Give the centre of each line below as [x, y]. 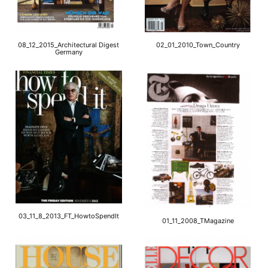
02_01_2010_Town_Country [198, 45]
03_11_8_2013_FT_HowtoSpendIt [68, 216]
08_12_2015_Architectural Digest [69, 45]
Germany [68, 52]
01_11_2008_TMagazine [198, 221]
